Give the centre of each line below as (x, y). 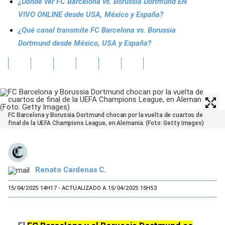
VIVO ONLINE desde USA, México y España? (91, 15)
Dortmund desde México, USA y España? (85, 43)
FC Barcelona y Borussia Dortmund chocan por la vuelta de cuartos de (105, 115)
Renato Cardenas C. (71, 170)
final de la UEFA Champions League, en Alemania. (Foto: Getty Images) (106, 123)
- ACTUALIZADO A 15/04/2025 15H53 (106, 188)
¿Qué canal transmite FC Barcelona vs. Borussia (97, 30)
